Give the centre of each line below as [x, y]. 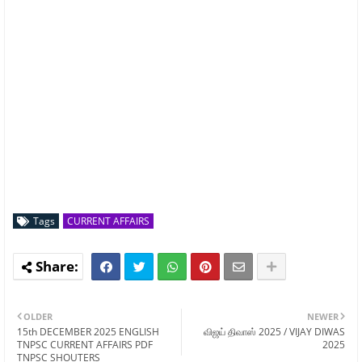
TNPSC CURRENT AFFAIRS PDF [85, 344]
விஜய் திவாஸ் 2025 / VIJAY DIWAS [274, 331]
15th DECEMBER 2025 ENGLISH [88, 331]
